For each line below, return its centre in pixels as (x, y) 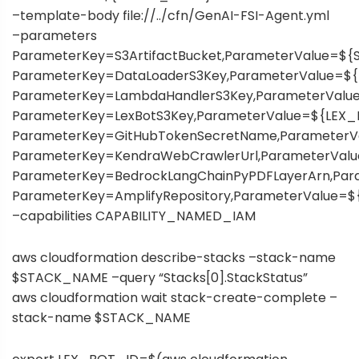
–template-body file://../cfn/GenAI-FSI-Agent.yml (171, 15)
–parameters (54, 35)
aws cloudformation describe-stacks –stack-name (174, 257)
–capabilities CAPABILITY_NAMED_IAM (134, 216)
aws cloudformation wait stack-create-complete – (175, 297)
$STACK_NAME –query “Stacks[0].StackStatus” (160, 277)
